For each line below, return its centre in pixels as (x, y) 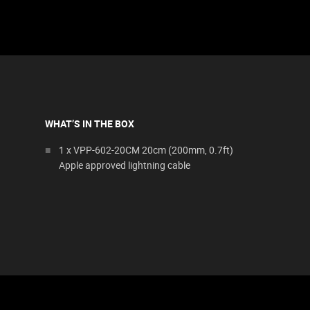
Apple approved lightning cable (125, 165)
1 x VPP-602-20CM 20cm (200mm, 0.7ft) (146, 150)
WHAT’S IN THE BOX (90, 124)
